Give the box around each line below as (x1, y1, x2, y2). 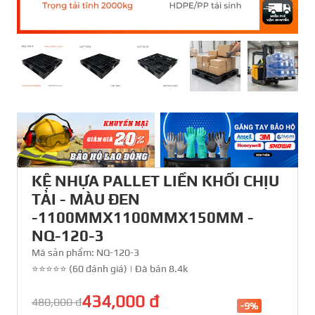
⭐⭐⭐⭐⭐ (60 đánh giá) (32, 263, 127, 275)
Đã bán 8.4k (135, 263, 188, 275)
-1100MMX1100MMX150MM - (32, 208, 254, 227)
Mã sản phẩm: (32, 247, 96, 259)
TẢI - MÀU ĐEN (32, 190, 140, 209)
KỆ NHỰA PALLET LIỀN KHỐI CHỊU (32, 172, 279, 191)
